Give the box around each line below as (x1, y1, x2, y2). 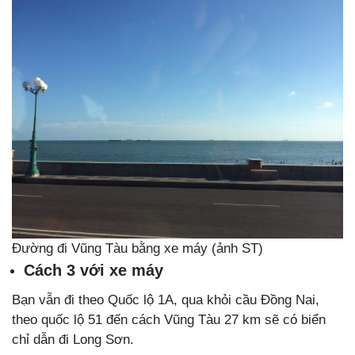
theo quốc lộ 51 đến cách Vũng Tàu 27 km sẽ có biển (12, 312, 326, 328)
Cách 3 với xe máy (24, 261, 163, 280)
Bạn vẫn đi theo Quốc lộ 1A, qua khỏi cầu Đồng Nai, (12, 292, 319, 308)
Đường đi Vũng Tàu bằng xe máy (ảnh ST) (12, 241, 263, 257)
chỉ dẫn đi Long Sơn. (12, 332, 134, 348)
